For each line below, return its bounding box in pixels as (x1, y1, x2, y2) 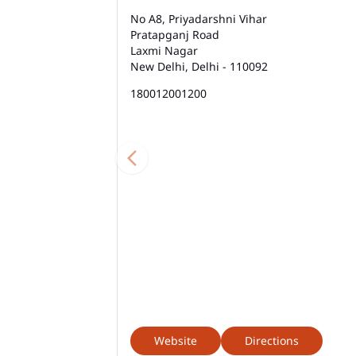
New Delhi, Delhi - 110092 (130, 58, 268, 74)
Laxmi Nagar (130, 42, 198, 58)
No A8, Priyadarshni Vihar (130, 10, 267, 26)
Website (154, 332, 197, 348)
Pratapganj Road (130, 26, 219, 42)
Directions (245, 332, 299, 348)
